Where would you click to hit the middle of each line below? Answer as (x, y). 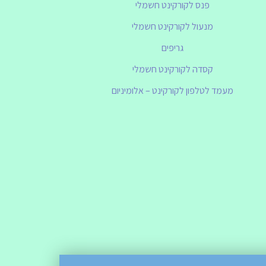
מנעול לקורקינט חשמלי (173, 27)
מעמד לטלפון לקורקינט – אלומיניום (173, 91)
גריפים (173, 48)
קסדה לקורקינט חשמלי (172, 69)
